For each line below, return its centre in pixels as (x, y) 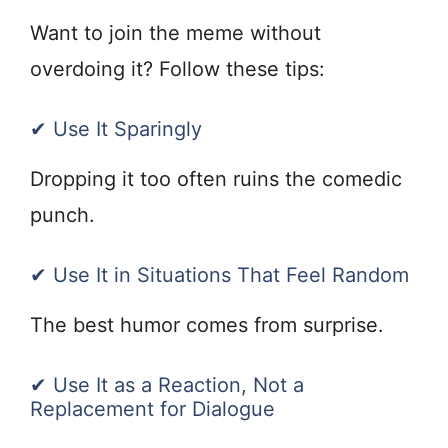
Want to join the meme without (175, 33)
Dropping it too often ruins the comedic (216, 179)
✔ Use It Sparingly (116, 129)
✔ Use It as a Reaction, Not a (167, 385)
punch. (62, 215)
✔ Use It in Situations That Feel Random (219, 275)
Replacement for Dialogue (152, 409)
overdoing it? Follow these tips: (177, 69)
